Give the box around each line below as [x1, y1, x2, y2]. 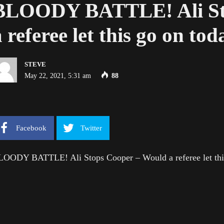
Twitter [80, 123, 102, 132]
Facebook [16, 123, 46, 132]
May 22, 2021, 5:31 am [24, 72, 91, 79]
